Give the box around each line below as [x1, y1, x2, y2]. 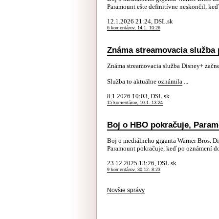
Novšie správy [107, 187, 145, 194]
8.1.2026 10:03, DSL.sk [107, 92, 170, 100]
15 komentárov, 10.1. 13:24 [107, 100, 163, 105]
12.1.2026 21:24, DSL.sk [107, 18, 173, 25]
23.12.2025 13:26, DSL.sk [107, 159, 176, 167]
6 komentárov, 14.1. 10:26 [107, 25, 160, 30]
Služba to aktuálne [107, 78, 158, 85]
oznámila [158, 78, 182, 85]
